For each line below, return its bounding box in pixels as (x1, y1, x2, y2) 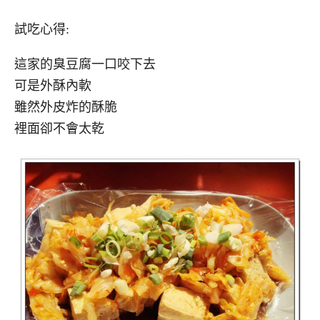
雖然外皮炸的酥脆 (14, 99, 117, 114)
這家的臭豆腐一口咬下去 (14, 56, 156, 71)
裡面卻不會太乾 (14, 121, 104, 136)
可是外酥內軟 (14, 78, 91, 93)
